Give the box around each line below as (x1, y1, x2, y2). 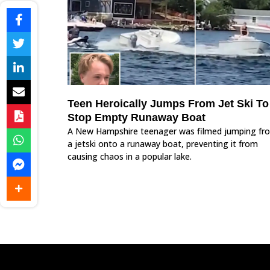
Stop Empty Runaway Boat (67, 111, 206, 124)
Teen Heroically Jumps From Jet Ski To (67, 98, 269, 110)
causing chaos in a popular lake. (67, 151, 192, 163)
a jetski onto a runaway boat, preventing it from (67, 138, 258, 150)
